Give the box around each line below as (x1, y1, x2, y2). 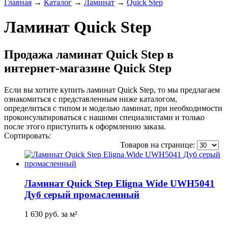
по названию (152, 131, 196, 140)
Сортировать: (4, 131, 51, 140)
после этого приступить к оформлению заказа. (4, 122, 166, 131)
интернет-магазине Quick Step (4, 61, 172, 75)
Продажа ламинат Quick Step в (4, 47, 174, 61)
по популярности (53, 131, 112, 140)
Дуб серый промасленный (24, 189, 139, 200)
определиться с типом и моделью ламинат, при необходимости (4, 103, 222, 112)
